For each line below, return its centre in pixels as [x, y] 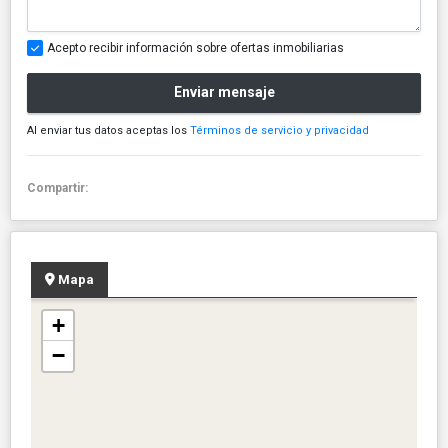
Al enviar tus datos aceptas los [108, 130]
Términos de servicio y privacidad [279, 130]
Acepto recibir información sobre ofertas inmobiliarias [195, 47]
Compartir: [60, 187]
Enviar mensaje [224, 92]
